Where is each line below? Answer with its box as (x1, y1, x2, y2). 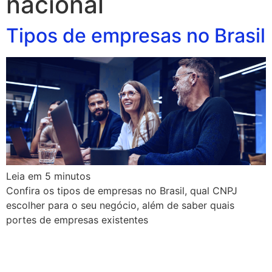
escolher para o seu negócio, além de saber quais (6, 199, 234, 212)
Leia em (6, 170, 42, 183)
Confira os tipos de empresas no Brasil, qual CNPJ (6, 185, 237, 197)
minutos (54, 170, 90, 183)
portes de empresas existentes (6, 214, 148, 226)
